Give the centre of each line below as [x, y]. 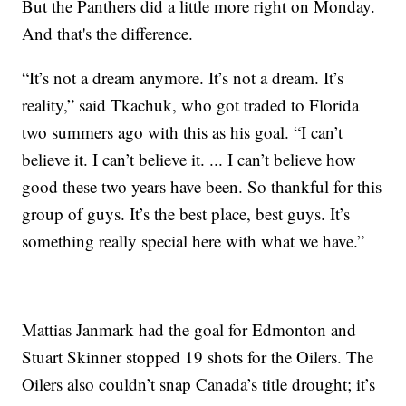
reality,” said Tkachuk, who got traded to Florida [191, 105]
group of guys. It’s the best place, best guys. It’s [186, 214]
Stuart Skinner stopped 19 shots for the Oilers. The [198, 357]
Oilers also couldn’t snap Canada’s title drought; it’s [199, 384]
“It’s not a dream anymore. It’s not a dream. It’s [183, 78]
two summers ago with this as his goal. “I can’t [183, 132]
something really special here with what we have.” [193, 241]
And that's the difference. [108, 34]
